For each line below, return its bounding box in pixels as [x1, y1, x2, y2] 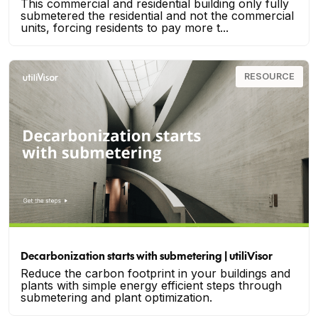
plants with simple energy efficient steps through [21, 278, 282, 292]
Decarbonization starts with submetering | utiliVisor [21, 247, 273, 263]
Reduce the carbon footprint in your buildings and [21, 265, 290, 280]
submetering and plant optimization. [21, 290, 212, 305]
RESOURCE [244, 71, 295, 82]
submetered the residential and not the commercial [21, 9, 294, 23]
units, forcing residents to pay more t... [21, 21, 229, 35]
